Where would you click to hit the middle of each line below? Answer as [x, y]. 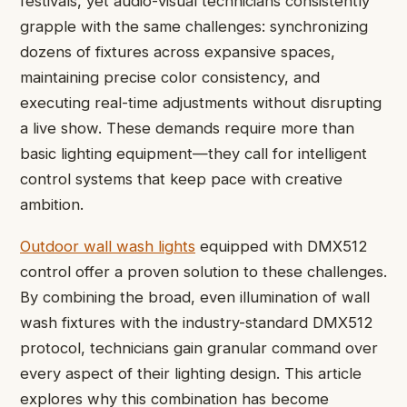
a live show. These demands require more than [187, 128]
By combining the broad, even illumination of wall [195, 298]
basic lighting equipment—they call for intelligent [194, 154]
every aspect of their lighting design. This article [191, 374]
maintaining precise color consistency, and [170, 77]
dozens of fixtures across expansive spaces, [178, 52]
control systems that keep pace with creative [181, 179]
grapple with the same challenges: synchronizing [194, 26]
